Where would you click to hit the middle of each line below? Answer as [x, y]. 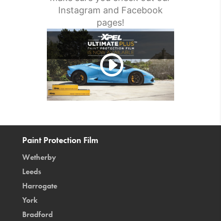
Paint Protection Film [60, 140]
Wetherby [39, 157]
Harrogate [39, 185]
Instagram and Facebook [110, 10]
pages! [110, 23]
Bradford [37, 214]
